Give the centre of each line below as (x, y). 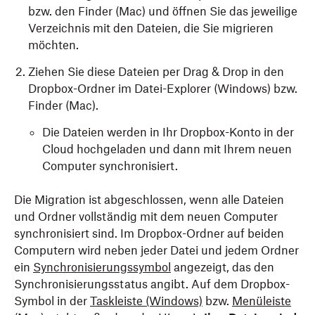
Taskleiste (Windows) (146, 301)
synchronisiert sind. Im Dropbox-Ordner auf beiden (149, 233)
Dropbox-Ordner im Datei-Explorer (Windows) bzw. (163, 89)
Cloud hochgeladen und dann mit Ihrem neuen (167, 149)
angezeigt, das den (223, 267)
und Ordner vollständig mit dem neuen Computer (146, 217)
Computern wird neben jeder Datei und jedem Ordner (156, 250)
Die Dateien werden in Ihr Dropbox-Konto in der (168, 132)
